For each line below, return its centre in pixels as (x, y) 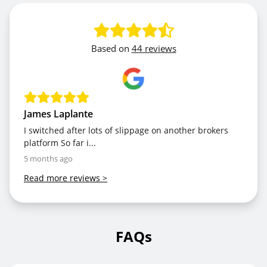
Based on (110, 48)
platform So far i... (60, 143)
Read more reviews (62, 178)
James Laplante (58, 114)
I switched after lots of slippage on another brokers (126, 130)
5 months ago (48, 159)
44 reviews (154, 48)
